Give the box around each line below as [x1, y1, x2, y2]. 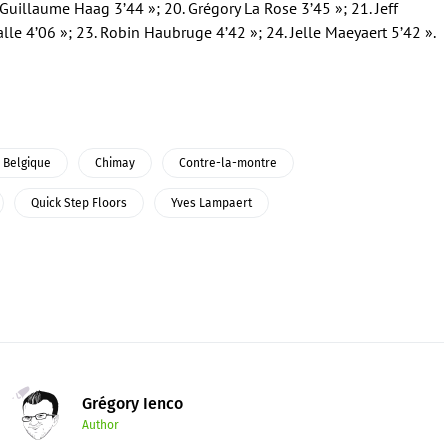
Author [81, 418, 119, 432]
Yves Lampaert [171, 196, 252, 210]
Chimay [95, 156, 135, 170]
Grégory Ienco [81, 394, 183, 413]
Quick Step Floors [31, 196, 127, 210]
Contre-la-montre [179, 156, 277, 170]
